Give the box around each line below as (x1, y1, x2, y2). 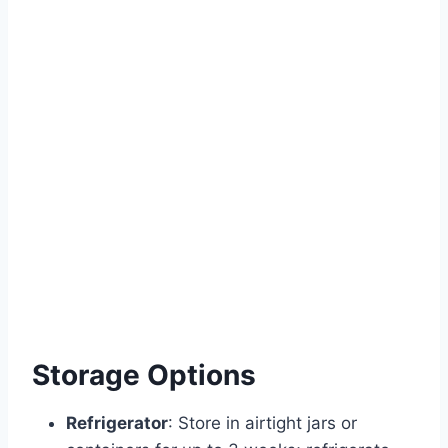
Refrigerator (66, 412, 168, 433)
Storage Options (32, 357, 256, 392)
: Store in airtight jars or (168, 412, 357, 433)
